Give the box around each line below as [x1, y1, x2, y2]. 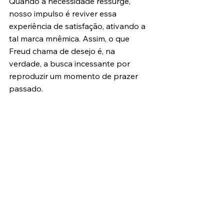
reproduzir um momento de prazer [9, 71, 140, 81]
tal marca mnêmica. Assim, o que [9, 33, 131, 43]
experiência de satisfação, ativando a [9, 21, 147, 31]
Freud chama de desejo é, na [9, 46, 117, 56]
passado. [9, 83, 43, 93]
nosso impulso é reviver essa [9, 8, 118, 18]
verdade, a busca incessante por [9, 58, 132, 68]
